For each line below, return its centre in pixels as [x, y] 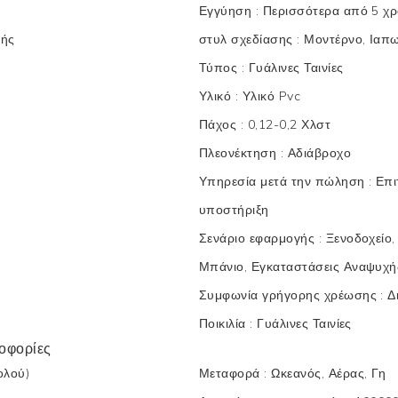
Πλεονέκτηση [240, 152]
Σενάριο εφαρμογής [259, 238]
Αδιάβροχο [319, 152]
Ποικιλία [225, 323]
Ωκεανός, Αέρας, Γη [329, 373]
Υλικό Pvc [271, 96]
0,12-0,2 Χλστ [289, 124]
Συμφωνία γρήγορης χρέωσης [290, 295]
